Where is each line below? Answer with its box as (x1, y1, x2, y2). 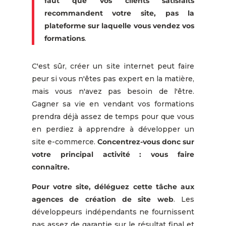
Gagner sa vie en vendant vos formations (31, 99, 195, 108)
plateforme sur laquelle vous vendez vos (44, 21, 195, 30)
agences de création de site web (31, 194, 174, 204)
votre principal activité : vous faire (31, 149, 195, 159)
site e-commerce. (31, 137, 97, 146)
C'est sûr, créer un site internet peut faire (31, 61, 195, 71)
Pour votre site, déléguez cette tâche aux (31, 182, 195, 191)
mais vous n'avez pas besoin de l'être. (31, 86, 195, 96)
